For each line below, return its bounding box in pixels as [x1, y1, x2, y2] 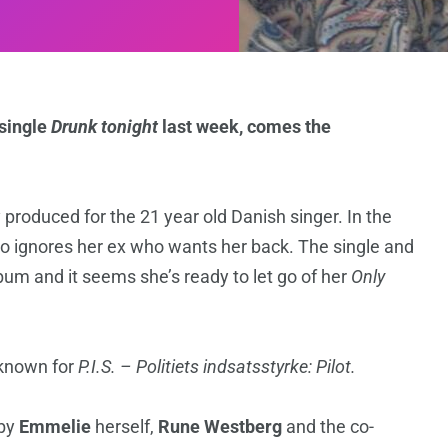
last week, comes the [158, 116, 331, 138]
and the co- [282, 416, 374, 438]
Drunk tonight [51, 116, 158, 138]
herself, [91, 416, 158, 438]
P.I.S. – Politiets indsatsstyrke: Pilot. [78, 356, 356, 378]
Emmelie [19, 416, 91, 438]
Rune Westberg [158, 416, 282, 438]
